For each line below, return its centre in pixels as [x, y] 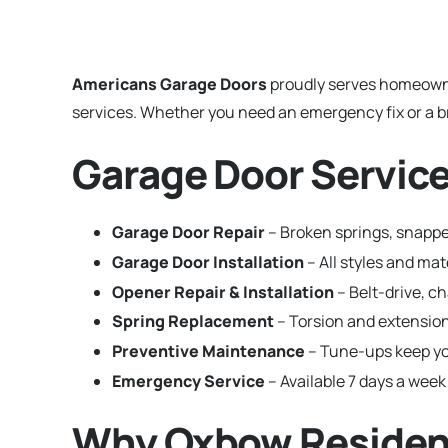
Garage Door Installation [208, 261]
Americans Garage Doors [169, 84]
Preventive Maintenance [208, 351]
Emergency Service [188, 380]
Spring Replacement [193, 321]
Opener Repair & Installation [223, 291]
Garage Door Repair [188, 232]
